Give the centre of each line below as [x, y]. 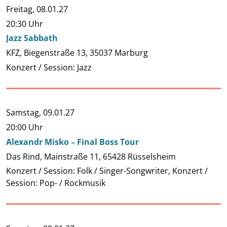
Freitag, [21, 9]
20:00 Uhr [25, 127]
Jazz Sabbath [32, 38]
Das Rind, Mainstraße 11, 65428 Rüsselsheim [91, 156]
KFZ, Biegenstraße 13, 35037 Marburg [77, 53]
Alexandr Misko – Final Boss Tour [72, 142]
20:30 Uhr [25, 24]
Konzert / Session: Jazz [49, 67]
